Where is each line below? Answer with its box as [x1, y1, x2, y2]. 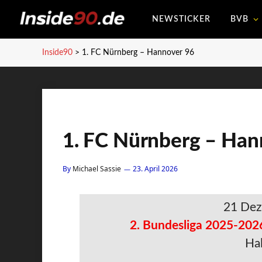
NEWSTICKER [151, 15, 211, 23]
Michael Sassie [73, 164, 121, 174]
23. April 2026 [133, 164, 178, 174]
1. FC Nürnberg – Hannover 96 [82, 49, 194, 57]
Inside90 [42, 49, 73, 57]
